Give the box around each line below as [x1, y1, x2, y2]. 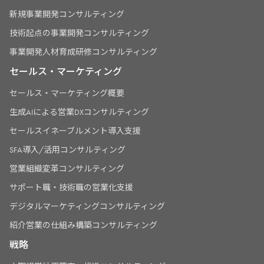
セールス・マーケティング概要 [9, 88, 124, 99]
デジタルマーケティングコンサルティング [9, 201, 165, 212]
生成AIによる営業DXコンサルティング [9, 107, 149, 118]
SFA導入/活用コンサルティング [9, 144, 126, 156]
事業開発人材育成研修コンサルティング [9, 47, 157, 58]
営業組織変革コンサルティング [9, 163, 124, 174]
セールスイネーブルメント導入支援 [9, 126, 141, 137]
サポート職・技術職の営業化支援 [9, 182, 133, 193]
